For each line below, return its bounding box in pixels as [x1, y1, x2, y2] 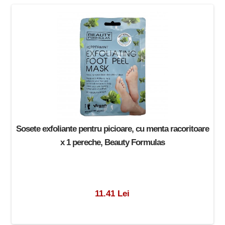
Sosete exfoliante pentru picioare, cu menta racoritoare [16, 124, 209, 134]
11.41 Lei [95, 188, 130, 198]
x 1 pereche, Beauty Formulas [60, 137, 165, 148]
